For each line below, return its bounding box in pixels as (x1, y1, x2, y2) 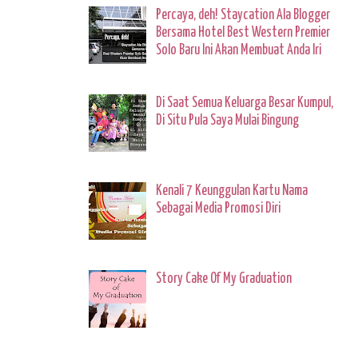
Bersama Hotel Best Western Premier (156, 26, 331, 41)
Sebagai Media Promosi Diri (156, 201, 281, 216)
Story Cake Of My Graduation (156, 271, 292, 286)
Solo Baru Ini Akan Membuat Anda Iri (156, 43, 322, 58)
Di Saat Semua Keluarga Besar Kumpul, (156, 96, 334, 111)
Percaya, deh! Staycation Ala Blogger (156, 8, 331, 23)
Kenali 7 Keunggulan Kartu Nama (156, 183, 308, 198)
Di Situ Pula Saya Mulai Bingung (156, 113, 300, 129)
